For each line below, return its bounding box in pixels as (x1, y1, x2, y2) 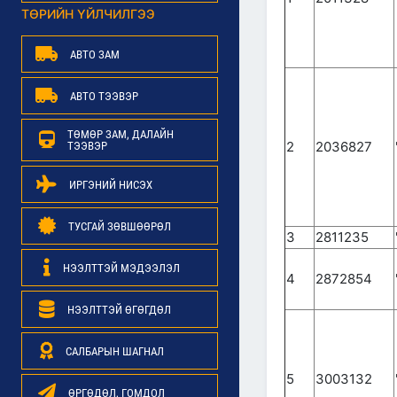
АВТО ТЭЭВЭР (70, 89, 138, 103)
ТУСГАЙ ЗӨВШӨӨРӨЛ (67, 219, 171, 233)
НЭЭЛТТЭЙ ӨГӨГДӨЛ (66, 302, 171, 316)
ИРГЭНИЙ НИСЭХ (69, 177, 152, 191)
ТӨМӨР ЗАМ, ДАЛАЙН (66, 128, 174, 141)
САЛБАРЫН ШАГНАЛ (66, 344, 164, 358)
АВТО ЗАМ (70, 47, 120, 61)
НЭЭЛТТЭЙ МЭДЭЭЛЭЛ (62, 261, 180, 275)
